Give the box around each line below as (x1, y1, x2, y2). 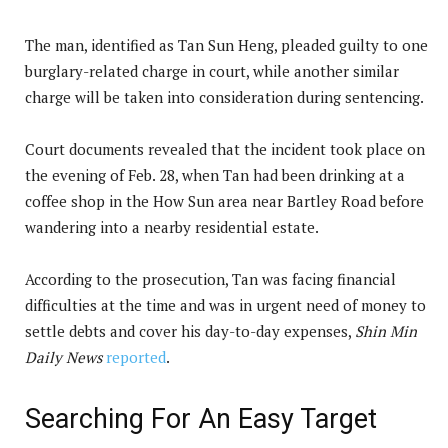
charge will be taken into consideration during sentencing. (25, 86, 424, 107)
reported (106, 346, 166, 367)
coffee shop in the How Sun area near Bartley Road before (25, 190, 424, 211)
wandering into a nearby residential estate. (25, 216, 319, 237)
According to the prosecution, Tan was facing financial (25, 268, 396, 289)
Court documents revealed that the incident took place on (25, 138, 425, 159)
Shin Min (355, 320, 417, 341)
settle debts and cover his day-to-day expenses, (25, 320, 355, 341)
